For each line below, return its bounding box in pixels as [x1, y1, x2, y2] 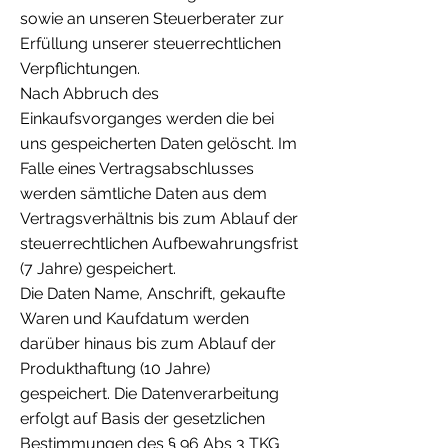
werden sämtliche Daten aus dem [20, 184, 267, 204]
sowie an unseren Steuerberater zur [20, 9, 284, 29]
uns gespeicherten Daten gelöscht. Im [20, 134, 297, 154]
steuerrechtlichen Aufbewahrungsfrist [20, 234, 298, 254]
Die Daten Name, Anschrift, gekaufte [20, 284, 285, 304]
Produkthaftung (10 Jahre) [20, 359, 210, 379]
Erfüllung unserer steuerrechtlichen [20, 34, 281, 54]
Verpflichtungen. [20, 59, 140, 79]
